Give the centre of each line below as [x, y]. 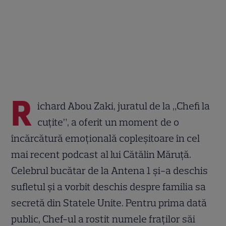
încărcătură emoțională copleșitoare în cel [106, 138]
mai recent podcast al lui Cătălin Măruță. [101, 154]
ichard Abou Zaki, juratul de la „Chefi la [124, 106]
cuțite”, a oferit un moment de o [108, 122]
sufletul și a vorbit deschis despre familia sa [109, 186]
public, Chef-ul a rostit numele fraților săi [103, 219]
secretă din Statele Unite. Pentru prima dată [109, 203]
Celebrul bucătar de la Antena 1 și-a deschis [110, 170]
